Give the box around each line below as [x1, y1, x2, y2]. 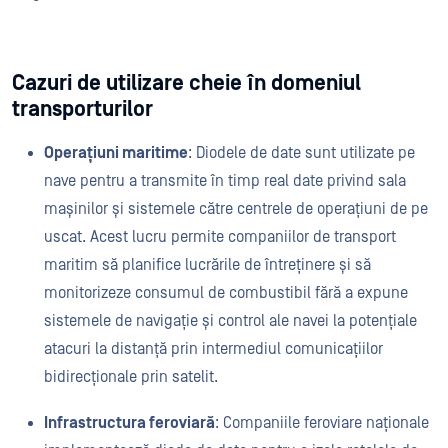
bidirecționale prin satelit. [44, 368, 218, 386]
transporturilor [12, 97, 153, 122]
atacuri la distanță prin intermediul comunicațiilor [44, 340, 383, 358]
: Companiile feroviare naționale [215, 414, 429, 432]
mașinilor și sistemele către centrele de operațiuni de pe [44, 200, 428, 218]
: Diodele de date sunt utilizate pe [188, 144, 415, 162]
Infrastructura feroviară [44, 414, 215, 432]
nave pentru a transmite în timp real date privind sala [44, 172, 406, 190]
